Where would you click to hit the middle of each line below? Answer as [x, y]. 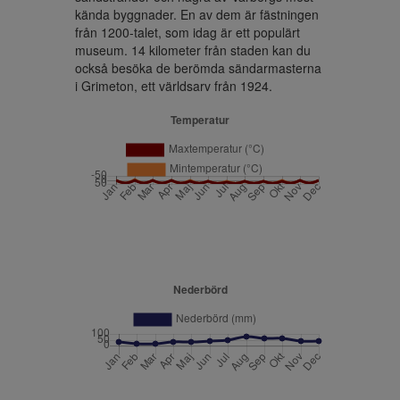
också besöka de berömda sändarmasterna [198, 68]
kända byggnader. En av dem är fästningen [197, 14]
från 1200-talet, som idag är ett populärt [187, 32]
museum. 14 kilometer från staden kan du [193, 50]
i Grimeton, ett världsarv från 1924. [174, 86]
